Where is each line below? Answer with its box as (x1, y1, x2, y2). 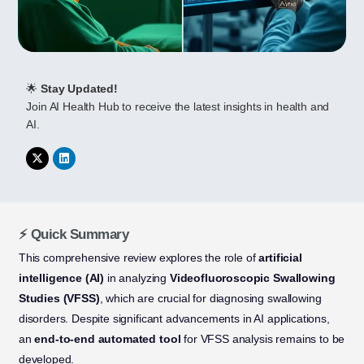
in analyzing (104, 271, 170, 285)
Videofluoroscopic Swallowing (169, 271, 336, 285)
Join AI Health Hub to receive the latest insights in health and (26, 100, 330, 114)
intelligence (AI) (18, 271, 105, 285)
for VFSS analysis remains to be (180, 332, 345, 346)
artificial (258, 251, 302, 265)
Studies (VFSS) (18, 292, 100, 305)
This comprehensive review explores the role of (18, 251, 259, 265)
